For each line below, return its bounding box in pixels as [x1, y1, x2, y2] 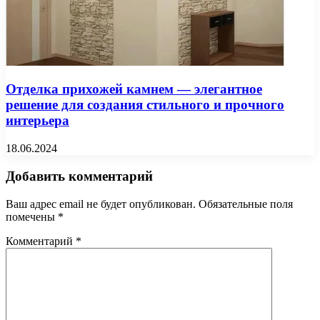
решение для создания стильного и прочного [6, 97, 284, 113]
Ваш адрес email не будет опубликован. [6, 197, 196, 210]
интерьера [6, 113, 69, 129]
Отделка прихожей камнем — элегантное [6, 81, 262, 97]
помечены [6, 210, 58, 223]
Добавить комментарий [6, 168, 153, 184]
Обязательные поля [199, 197, 293, 210]
